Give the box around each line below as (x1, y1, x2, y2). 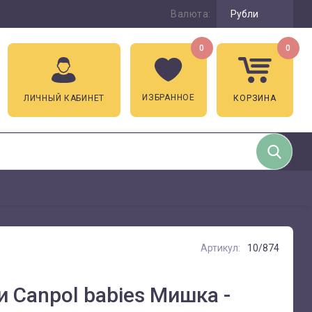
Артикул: (200, 242, 240, 253)
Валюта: (171, 8, 211, 19)
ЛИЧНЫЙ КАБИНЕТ (23, 93, 105, 103)
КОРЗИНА (233, 93, 276, 103)
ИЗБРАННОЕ (142, 93, 195, 103)
